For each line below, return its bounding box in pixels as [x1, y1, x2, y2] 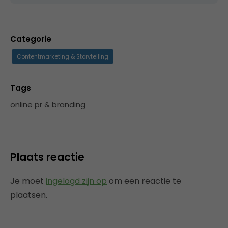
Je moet [10, 175, 46, 187]
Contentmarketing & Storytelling [17, 52, 108, 61]
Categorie [10, 33, 51, 44]
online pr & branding [10, 99, 85, 110]
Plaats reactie [10, 149, 84, 164]
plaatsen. [10, 189, 47, 201]
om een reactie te [107, 175, 181, 187]
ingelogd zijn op [46, 175, 107, 187]
